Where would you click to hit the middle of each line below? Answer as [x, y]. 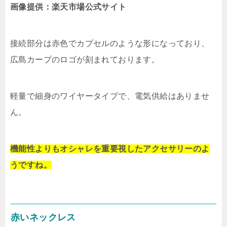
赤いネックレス [43, 218]
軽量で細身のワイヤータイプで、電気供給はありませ [110, 96]
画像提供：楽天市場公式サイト [68, 7]
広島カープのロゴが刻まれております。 [85, 60]
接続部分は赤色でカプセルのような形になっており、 [110, 44]
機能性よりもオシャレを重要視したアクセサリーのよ [110, 149]
